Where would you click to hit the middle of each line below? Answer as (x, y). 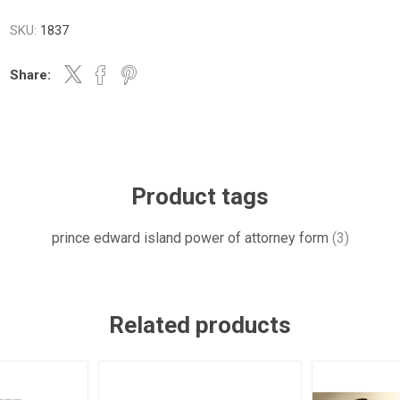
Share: (31, 75)
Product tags (200, 196)
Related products (200, 325)
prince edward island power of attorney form (190, 238)
